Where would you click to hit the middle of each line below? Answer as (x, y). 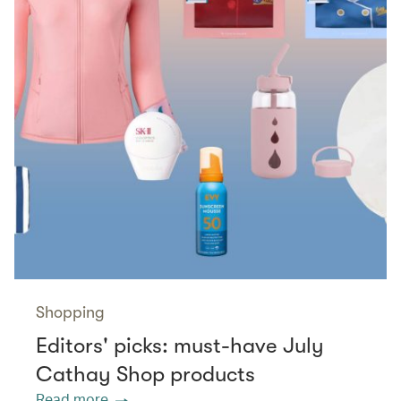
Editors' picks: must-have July (180, 346)
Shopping (70, 313)
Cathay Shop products (148, 375)
